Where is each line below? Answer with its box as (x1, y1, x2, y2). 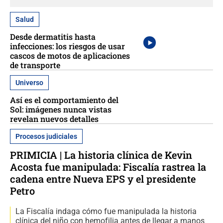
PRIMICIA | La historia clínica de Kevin (10, 148, 192, 161)
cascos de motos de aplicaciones (10, 50, 130, 61)
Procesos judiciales (15, 132, 77, 140)
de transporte (10, 59, 60, 70)
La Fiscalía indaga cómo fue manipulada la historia (15, 206, 197, 216)
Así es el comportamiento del (10, 94, 118, 105)
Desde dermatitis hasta (10, 31, 96, 42)
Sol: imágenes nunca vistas (10, 104, 111, 114)
